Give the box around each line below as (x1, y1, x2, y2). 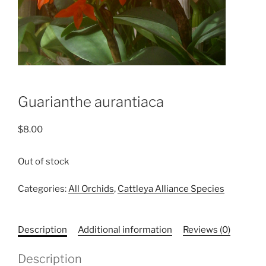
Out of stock (18, 156, 69, 167)
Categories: (18, 183, 68, 195)
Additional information (78, 224, 172, 236)
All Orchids (68, 183, 114, 195)
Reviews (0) (183, 224, 230, 236)
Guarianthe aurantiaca (18, 93, 164, 110)
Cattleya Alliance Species (118, 183, 224, 195)
